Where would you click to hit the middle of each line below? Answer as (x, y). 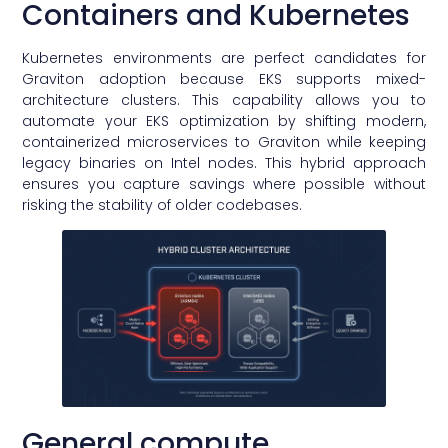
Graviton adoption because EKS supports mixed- (224, 79)
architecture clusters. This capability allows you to (224, 100)
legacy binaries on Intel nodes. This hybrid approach (224, 163)
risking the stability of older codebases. (162, 205)
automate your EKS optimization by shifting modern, (224, 121)
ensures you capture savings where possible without (224, 184)
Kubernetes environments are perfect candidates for (224, 58)
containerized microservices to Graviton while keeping (224, 142)
